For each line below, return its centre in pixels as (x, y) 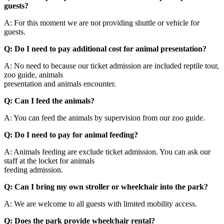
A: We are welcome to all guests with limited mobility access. (100, 203)
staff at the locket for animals (49, 160)
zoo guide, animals (33, 74)
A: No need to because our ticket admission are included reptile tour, (111, 65)
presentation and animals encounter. (60, 83)
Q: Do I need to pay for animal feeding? (71, 134)
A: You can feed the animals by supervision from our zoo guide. (104, 117)
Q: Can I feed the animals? (49, 100)
